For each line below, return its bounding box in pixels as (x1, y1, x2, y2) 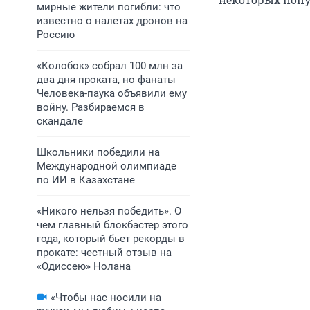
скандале (37, 115, 83, 127)
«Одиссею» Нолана (37, 260, 131, 273)
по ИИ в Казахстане (37, 174, 135, 186)
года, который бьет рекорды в (37, 232, 185, 245)
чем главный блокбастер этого (37, 219, 188, 231)
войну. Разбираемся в (37, 101, 145, 113)
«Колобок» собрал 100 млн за (37, 60, 183, 72)
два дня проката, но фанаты (37, 73, 176, 86)
